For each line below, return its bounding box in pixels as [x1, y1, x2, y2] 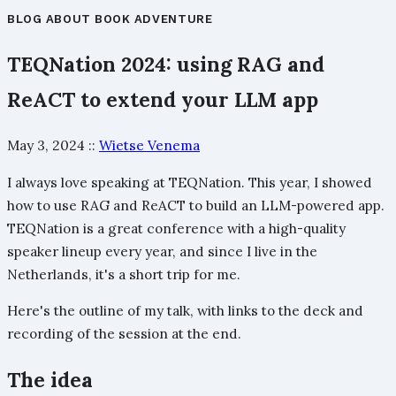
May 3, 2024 [7, 137, 85, 155]
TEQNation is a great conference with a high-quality [7, 219, 346, 237]
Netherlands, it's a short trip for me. [7, 265, 240, 283]
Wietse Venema [99, 137, 200, 155]
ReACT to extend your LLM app [7, 87, 318, 113]
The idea [7, 367, 93, 393]
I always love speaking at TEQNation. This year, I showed [7, 173, 372, 191]
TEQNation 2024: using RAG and [7, 51, 324, 78]
